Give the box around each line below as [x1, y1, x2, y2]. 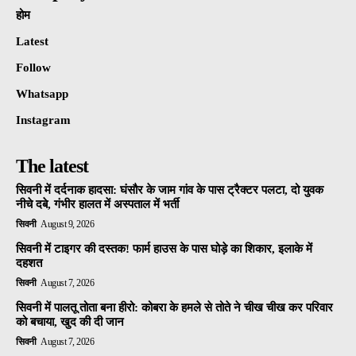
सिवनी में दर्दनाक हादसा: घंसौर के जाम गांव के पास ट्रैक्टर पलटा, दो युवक [16, 184, 323, 197]
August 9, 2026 [41, 219, 94, 230]
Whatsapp [16, 87, 68, 101]
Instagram [16, 114, 71, 127]
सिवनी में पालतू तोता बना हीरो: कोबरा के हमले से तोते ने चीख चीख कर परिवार [16, 301, 333, 315]
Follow [16, 61, 51, 75]
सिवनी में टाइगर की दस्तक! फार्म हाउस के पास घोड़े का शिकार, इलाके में [16, 242, 312, 256]
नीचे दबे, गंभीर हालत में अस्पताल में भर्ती [16, 198, 179, 211]
